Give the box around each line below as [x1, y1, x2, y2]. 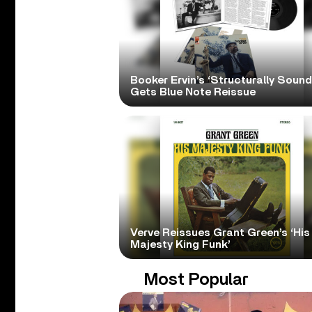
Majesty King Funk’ [130, 238, 231, 250]
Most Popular [144, 271, 249, 288]
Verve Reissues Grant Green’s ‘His [130, 226, 310, 238]
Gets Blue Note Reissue [130, 86, 256, 97]
